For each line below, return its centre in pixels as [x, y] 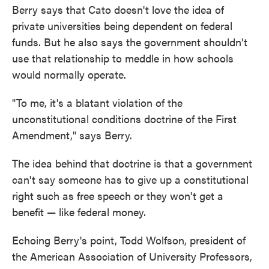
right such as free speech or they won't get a [118, 195]
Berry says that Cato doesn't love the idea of [118, 9]
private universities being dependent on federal [122, 26]
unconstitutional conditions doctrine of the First [124, 119]
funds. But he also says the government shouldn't [130, 42]
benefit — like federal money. [79, 212]
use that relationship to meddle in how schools [123, 58]
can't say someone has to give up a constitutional [130, 179]
